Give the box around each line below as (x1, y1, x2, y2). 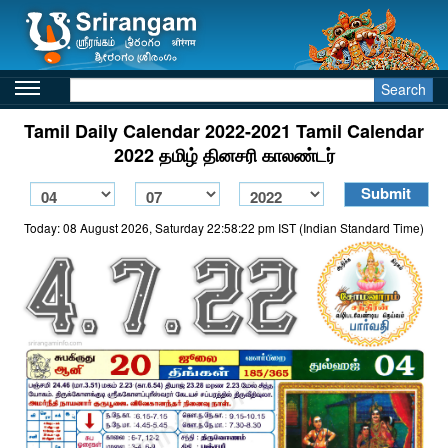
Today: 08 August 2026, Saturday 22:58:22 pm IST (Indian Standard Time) (24, 219, 424, 236)
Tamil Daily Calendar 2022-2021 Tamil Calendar (24, 118, 424, 144)
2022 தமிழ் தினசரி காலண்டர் (113, 142, 335, 168)
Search (381, 79, 426, 99)
